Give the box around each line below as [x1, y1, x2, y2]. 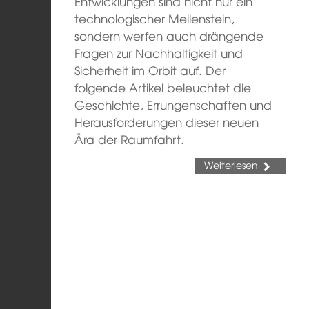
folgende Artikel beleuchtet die [74, 79, 252, 96]
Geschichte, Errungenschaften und [74, 96, 272, 113]
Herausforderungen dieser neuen [74, 113, 259, 130]
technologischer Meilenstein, [74, 10, 235, 27]
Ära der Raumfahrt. [74, 130, 185, 148]
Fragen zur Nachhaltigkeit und [74, 44, 243, 61]
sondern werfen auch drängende [74, 27, 264, 44]
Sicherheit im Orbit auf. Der [74, 61, 226, 79]
